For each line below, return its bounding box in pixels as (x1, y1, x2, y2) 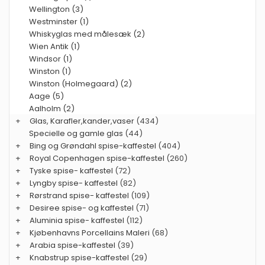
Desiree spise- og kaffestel (30, 202, 134, 214)
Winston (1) (29, 66, 71, 77)
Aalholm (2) (29, 103, 75, 114)
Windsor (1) (29, 53, 72, 64)
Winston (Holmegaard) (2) (29, 78, 132, 89)
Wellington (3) (29, 4, 83, 15)
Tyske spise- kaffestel (30, 165, 113, 176)
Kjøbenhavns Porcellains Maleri (30, 227, 150, 238)
